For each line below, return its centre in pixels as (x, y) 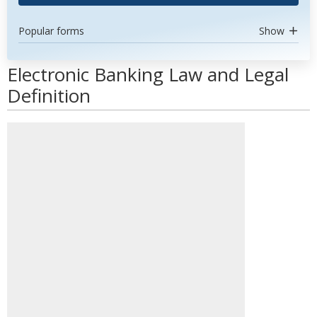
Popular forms (51, 31)
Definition (49, 96)
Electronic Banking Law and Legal (148, 74)
